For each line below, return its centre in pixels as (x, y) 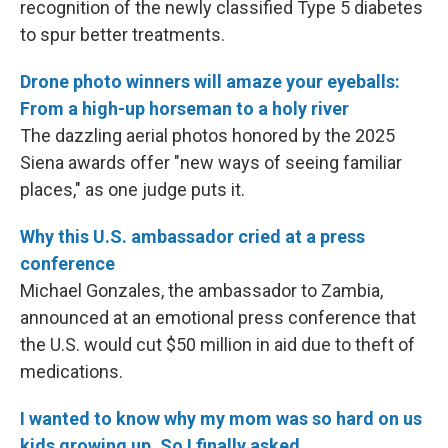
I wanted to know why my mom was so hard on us (221, 418)
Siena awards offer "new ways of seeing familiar (211, 162)
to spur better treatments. (122, 34)
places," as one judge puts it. (132, 189)
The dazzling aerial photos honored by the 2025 (207, 135)
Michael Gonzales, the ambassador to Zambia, (201, 290)
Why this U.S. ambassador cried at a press (192, 236)
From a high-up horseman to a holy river (184, 108)
